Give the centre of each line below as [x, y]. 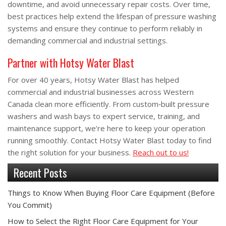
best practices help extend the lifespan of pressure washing [112, 16]
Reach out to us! [161, 152]
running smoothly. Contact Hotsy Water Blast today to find [109, 140]
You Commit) [30, 205]
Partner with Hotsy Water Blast [71, 63]
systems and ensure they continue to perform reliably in [105, 28]
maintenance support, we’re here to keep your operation [106, 128]
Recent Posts [40, 173]
